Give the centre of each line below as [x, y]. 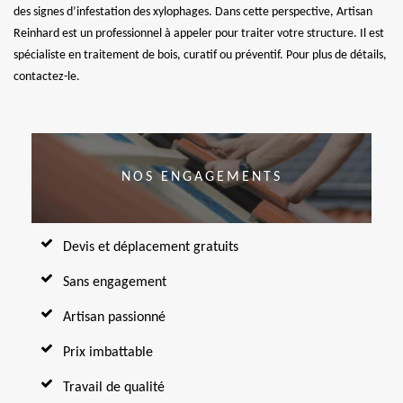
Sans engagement [115, 282]
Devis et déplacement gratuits [151, 247]
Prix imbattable [108, 352]
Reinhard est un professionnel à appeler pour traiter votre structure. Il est [199, 33]
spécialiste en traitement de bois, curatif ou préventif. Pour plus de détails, [200, 55]
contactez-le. [47, 76]
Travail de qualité [114, 387]
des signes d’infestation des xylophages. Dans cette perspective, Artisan [193, 12]
